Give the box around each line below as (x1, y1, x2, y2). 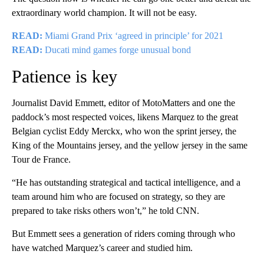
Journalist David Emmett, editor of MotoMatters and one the (12, 98, 235, 108)
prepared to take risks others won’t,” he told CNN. (12, 206, 199, 216)
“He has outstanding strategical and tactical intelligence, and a (12, 177, 240, 188)
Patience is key (12, 67, 117, 87)
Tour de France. (12, 154, 71, 165)
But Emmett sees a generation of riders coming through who (12, 229, 235, 239)
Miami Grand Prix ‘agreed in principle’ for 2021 (42, 31, 223, 41)
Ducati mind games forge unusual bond (42, 45, 191, 55)
